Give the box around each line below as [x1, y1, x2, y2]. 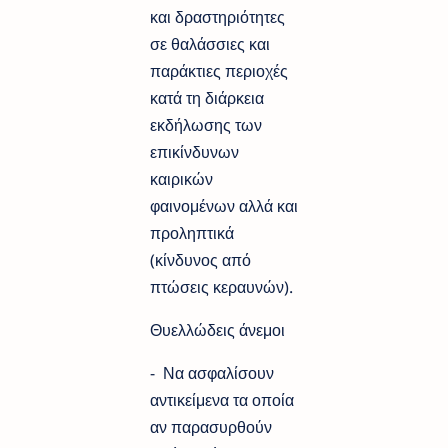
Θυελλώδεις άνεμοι [150, 318, 289, 341]
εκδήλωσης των [150, 113, 262, 136]
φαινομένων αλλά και [150, 194, 298, 217]
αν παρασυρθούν [150, 415, 272, 438]
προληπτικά [150, 221, 234, 244]
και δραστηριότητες [150, 5, 285, 28]
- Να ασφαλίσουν [150, 361, 274, 384]
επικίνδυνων [150, 140, 239, 163]
